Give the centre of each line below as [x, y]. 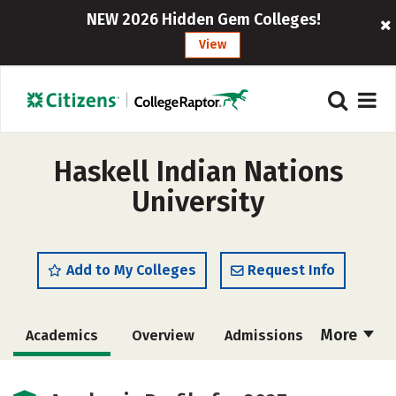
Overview [163, 335]
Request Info [291, 270]
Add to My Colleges [131, 270]
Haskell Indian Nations [198, 171]
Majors [161, 376]
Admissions [263, 335]
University [198, 202]
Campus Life [262, 376]
